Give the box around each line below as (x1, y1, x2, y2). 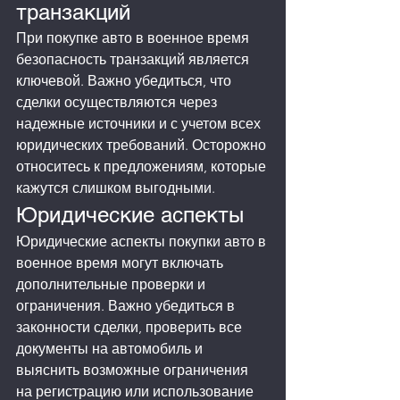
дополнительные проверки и (16, 276, 209, 294)
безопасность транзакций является (16, 51, 253, 69)
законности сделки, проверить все (16, 319, 246, 337)
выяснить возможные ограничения (16, 362, 252, 379)
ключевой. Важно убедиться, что (16, 72, 235, 90)
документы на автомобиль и (16, 340, 206, 358)
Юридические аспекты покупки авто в (16, 233, 270, 251)
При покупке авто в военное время (16, 29, 253, 47)
